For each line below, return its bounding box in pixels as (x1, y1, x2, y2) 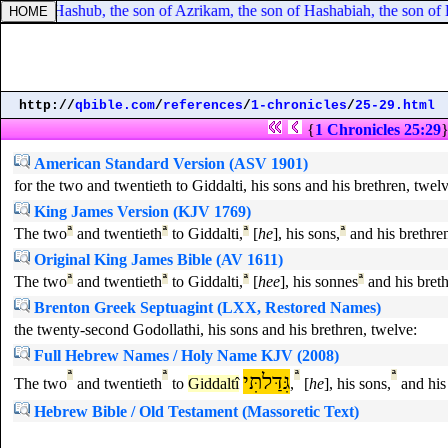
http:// (19, 98, 75, 113)
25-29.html (355, 98, 435, 113)
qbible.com (75, 98, 155, 113)
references (163, 98, 243, 113)
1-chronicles (251, 98, 347, 113)
